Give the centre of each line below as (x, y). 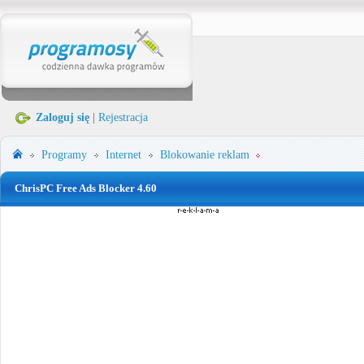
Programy (64, 155)
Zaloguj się (63, 117)
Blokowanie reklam (205, 155)
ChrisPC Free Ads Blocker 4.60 (86, 188)
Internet (123, 155)
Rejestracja (123, 117)
